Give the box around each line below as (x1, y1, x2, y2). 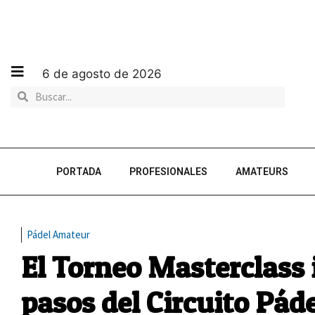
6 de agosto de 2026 (42, 66, 162, 81)
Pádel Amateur (27, 228, 90, 241)
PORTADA (56, 166, 101, 177)
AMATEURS (236, 166, 288, 177)
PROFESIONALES (129, 166, 207, 177)
